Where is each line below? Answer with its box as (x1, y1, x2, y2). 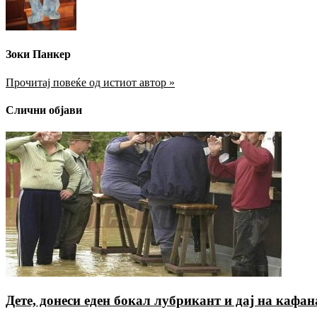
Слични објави (6, 103, 82, 116)
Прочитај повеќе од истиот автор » (6, 76, 175, 88)
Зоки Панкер (6, 48, 71, 61)
